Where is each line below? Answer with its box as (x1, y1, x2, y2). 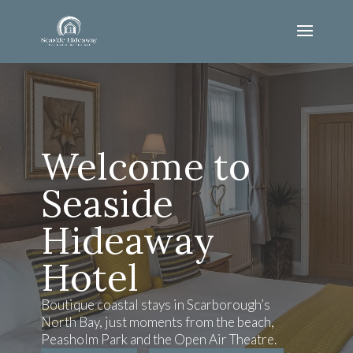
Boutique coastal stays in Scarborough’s (40, 296, 270, 313)
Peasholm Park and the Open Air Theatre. (40, 331, 277, 347)
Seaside (40, 180, 173, 227)
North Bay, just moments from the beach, (40, 314, 274, 330)
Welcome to (40, 143, 251, 190)
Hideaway (40, 217, 214, 264)
